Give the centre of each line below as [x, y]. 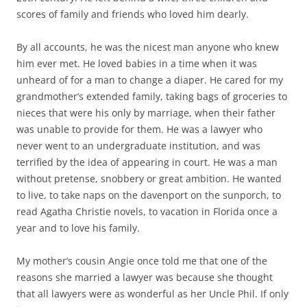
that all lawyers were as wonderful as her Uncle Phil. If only [152, 294]
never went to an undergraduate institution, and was [138, 146]
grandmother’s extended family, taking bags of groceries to [152, 96]
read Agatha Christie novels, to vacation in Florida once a [147, 211]
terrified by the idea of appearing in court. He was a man [147, 162]
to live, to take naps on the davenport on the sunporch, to [149, 195]
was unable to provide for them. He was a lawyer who [139, 129]
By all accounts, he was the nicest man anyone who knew [148, 47]
